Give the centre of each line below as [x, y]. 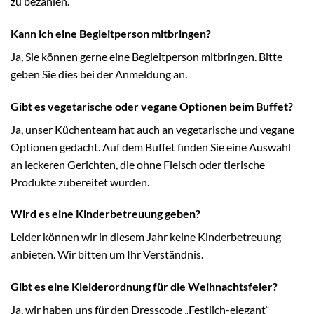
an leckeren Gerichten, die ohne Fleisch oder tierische [138, 164]
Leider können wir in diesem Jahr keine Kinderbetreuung [146, 237]
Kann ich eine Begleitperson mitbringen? [111, 33]
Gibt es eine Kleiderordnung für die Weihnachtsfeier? [144, 287]
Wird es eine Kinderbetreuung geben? [105, 214]
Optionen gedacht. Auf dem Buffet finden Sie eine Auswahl [151, 146]
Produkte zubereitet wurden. [80, 182]
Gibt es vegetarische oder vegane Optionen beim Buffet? [152, 106]
